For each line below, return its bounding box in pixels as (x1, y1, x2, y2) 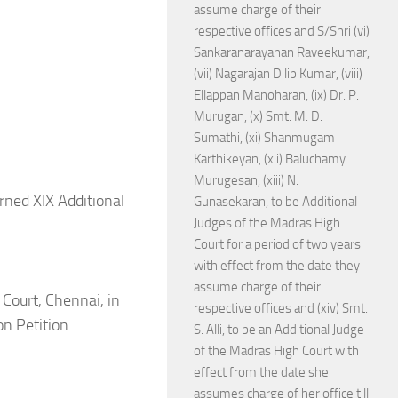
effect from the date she (194, 364, 329, 380)
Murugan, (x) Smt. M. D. (194, 108, 322, 124)
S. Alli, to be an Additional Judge (194, 322, 364, 338)
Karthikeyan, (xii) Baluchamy (194, 151, 346, 167)
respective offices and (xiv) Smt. (194, 300, 368, 316)
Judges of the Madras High (194, 215, 340, 231)
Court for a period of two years (194, 236, 361, 252)
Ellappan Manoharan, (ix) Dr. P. (194, 87, 359, 103)
